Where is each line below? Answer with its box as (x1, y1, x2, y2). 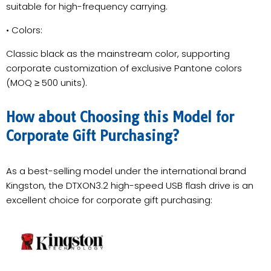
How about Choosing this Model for (6, 108, 234, 126)
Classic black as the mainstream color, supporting (6, 47, 230, 60)
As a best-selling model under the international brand (6, 164, 246, 177)
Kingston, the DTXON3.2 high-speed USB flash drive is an (6, 178, 253, 192)
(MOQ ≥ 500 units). (6, 76, 87, 89)
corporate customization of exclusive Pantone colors (6, 61, 242, 74)
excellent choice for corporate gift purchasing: (6, 193, 212, 206)
